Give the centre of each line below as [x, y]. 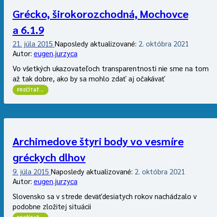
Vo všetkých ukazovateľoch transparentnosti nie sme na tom [110, 68]
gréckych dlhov [49, 157]
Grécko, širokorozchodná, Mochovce [100, 13]
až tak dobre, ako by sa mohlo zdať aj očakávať [89, 78]
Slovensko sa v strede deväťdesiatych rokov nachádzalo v [104, 196]
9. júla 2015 [31, 171]
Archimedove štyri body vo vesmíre [98, 141]
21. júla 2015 [33, 43]
